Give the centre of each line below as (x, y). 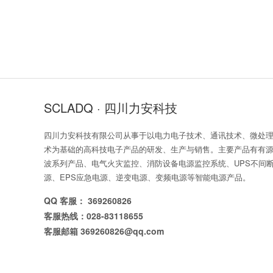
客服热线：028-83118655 (94, 216)
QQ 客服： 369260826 (88, 200)
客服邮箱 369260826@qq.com (104, 231)
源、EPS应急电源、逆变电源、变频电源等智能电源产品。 (147, 177)
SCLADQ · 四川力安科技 (111, 108)
